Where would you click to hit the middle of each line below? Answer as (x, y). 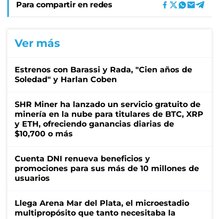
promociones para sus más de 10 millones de (107, 168)
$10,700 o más (44, 133)
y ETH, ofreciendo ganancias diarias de (94, 124)
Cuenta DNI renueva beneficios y (82, 158)
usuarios (32, 178)
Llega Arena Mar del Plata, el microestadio (102, 203)
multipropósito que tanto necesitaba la (95, 213)
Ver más (37, 43)
